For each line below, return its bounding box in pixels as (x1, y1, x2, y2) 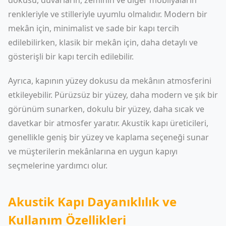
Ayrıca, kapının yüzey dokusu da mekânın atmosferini (8, 75, 211, 86)
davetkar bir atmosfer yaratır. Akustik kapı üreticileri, (8, 118, 208, 129)
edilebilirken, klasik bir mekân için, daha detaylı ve (8, 37, 198, 48)
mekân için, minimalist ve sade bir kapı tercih (8, 23, 179, 34)
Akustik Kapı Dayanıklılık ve (8, 193, 177, 210)
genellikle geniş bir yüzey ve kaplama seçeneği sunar (8, 132, 209, 143)
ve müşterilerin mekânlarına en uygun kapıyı (8, 146, 178, 157)
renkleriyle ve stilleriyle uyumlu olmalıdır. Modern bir (8, 9, 207, 20)
